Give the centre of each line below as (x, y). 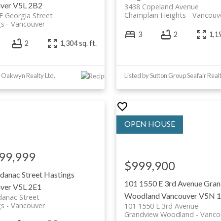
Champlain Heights (155, 15)
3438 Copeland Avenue (161, 6)
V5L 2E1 (27, 186)
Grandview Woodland (159, 214)
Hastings (59, 174)
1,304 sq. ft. (78, 43)
